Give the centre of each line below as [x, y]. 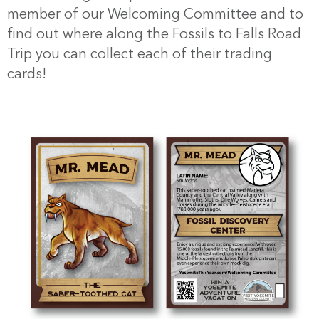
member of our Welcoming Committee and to [155, 15]
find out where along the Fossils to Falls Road [154, 35]
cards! [27, 75]
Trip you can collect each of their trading [140, 55]
